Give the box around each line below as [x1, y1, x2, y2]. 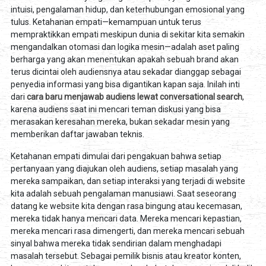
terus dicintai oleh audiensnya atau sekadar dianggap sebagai [10, 66, 241, 77]
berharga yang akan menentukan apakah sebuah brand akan [10, 54, 239, 64]
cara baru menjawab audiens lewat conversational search [26, 91, 242, 102]
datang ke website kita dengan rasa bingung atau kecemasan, [10, 201, 242, 211]
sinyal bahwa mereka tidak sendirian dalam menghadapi [10, 238, 221, 248]
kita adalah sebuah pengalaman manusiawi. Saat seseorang [10, 188, 236, 198]
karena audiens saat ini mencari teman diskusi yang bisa [10, 104, 221, 114]
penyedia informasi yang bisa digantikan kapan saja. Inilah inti [10, 79, 240, 89]
